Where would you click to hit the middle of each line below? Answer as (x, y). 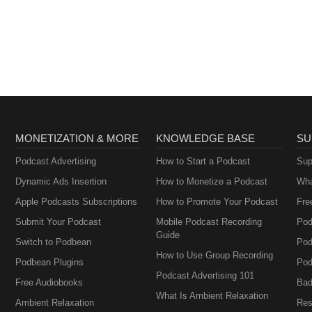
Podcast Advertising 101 (205, 275)
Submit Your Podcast (58, 222)
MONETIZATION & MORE (77, 138)
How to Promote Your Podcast (217, 202)
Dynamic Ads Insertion (61, 181)
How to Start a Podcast (203, 161)
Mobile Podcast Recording (209, 222)
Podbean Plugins (50, 262)
